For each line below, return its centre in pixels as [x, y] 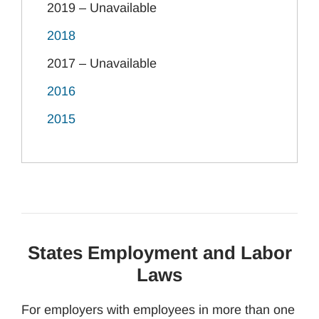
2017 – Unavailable [102, 63]
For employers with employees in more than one [158, 310]
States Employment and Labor [159, 253]
